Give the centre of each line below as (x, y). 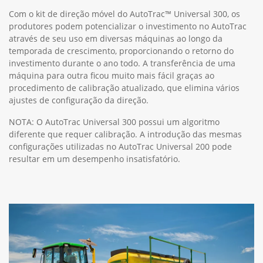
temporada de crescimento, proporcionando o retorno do (121, 50)
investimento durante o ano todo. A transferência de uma (122, 63)
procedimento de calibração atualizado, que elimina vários (124, 87)
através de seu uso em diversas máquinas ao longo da (116, 38)
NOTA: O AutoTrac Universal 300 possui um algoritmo (114, 122)
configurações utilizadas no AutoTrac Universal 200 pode (120, 146)
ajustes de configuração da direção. (79, 100)
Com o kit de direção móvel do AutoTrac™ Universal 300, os (124, 14)
